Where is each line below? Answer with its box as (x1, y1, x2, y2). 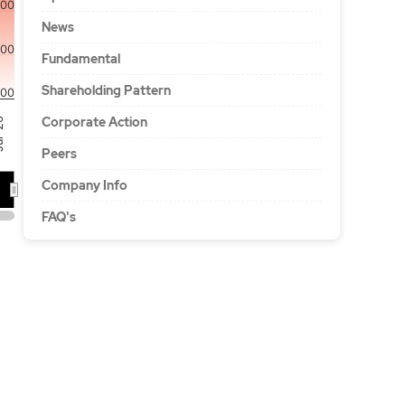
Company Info (42, 177, 127, 193)
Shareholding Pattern (42, 82, 171, 99)
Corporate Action (42, 114, 147, 130)
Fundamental (42, 51, 120, 67)
